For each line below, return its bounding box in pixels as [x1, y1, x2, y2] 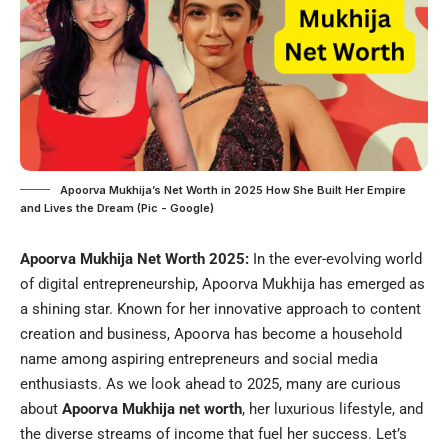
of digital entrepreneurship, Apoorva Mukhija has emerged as [20, 274, 425, 293]
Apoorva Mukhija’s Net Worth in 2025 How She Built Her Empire [60, 182, 406, 197]
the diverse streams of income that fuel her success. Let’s [20, 424, 407, 443]
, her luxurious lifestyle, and [242, 399, 423, 418]
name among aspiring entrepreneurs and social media [20, 349, 378, 368]
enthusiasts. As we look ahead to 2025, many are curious [20, 374, 401, 393]
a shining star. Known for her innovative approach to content [20, 299, 421, 318]
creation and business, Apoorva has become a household [20, 324, 402, 343]
